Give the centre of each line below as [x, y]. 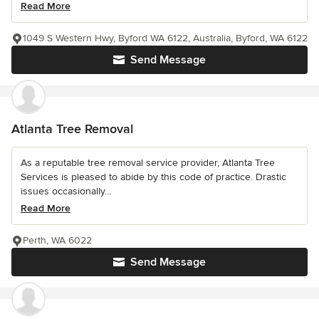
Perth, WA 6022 [57, 241]
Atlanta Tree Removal [72, 129]
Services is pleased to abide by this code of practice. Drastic [153, 177]
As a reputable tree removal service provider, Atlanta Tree [148, 163]
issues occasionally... [66, 192]
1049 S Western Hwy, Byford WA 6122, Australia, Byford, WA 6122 [165, 38]
